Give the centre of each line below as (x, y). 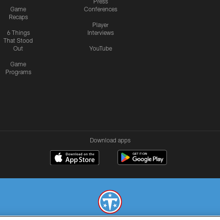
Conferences (100, 9)
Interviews (100, 33)
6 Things (18, 33)
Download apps (110, 140)
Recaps (18, 17)
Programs (18, 72)
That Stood (18, 41)
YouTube (100, 48)
